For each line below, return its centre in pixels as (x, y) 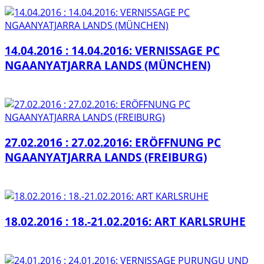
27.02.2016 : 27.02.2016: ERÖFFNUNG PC (113, 142)
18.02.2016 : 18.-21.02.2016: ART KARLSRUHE (125, 221)
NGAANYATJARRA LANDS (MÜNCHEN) (108, 65)
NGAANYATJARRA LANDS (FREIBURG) (106, 157)
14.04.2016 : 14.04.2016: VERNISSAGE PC (112, 50)
